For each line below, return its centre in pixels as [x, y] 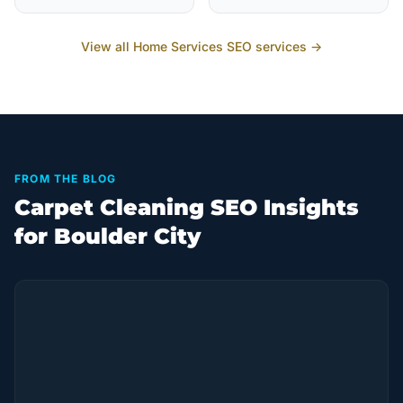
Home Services [178, 46]
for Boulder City [107, 236]
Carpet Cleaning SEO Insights [187, 207]
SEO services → [273, 46]
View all [107, 46]
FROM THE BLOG [66, 179]
